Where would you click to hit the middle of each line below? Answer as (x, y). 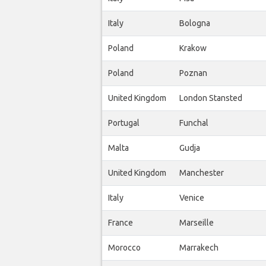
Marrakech (199, 247)
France (121, 222)
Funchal (194, 123)
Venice (192, 197)
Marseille (197, 222)
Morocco (124, 247)
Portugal (124, 123)
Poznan (193, 73)
